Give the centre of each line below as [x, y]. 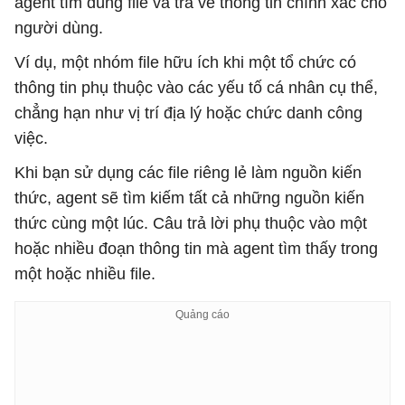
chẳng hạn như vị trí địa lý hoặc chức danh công [188, 113]
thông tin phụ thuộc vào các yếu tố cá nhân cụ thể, [196, 88]
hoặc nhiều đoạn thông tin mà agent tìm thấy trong [196, 249]
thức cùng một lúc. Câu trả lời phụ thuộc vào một [191, 223]
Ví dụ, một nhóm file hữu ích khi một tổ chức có [185, 62]
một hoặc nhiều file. [85, 274]
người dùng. [59, 28]
